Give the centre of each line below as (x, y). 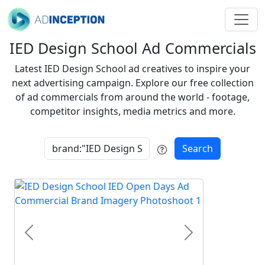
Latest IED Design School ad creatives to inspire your (132, 69)
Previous (48, 239)
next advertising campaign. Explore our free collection (132, 83)
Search (198, 148)
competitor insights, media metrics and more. (132, 111)
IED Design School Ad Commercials (132, 48)
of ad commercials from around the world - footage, (132, 97)
